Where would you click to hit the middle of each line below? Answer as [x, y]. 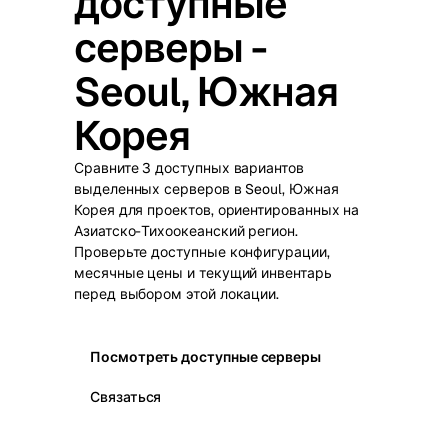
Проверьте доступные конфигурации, [202, 252]
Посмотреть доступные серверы [206, 356]
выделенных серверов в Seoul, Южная [206, 189]
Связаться [126, 396]
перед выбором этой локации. [177, 294]
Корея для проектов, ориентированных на [217, 210]
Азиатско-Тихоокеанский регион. [186, 231]
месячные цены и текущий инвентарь [203, 273]
